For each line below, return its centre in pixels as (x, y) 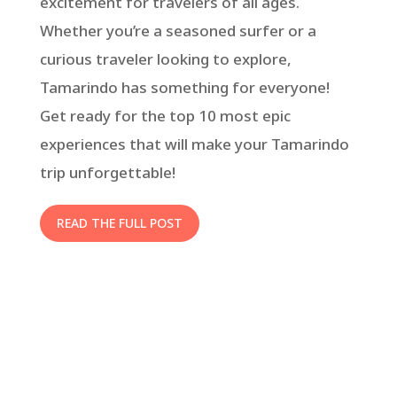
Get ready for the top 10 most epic (165, 116)
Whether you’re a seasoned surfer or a (178, 31)
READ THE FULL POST (119, 223)
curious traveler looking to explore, (165, 59)
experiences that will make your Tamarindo (194, 144)
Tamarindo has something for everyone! (184, 88)
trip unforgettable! (107, 173)
